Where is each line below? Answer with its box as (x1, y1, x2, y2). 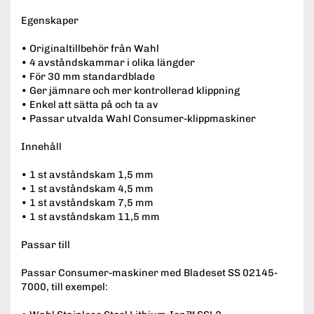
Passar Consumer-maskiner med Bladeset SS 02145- (21, 266, 278, 279)
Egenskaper (21, 13, 78, 27)
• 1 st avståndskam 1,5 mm (21, 168, 153, 181)
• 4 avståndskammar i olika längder (21, 55, 195, 69)
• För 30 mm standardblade (21, 69, 155, 83)
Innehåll (21, 139, 62, 153)
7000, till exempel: (21, 280, 108, 293)
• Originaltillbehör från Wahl (21, 41, 159, 55)
